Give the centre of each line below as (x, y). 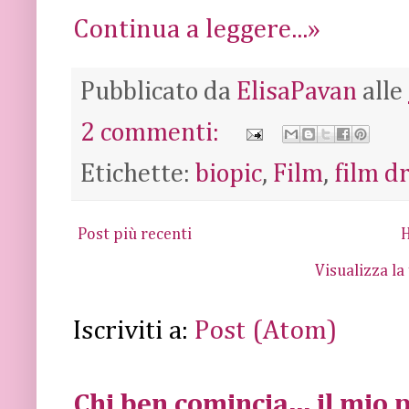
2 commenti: (152, 133)
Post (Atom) (266, 331)
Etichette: (138, 174)
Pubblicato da (158, 92)
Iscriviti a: (134, 331)
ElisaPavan (297, 92)
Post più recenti (135, 234)
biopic (229, 174)
